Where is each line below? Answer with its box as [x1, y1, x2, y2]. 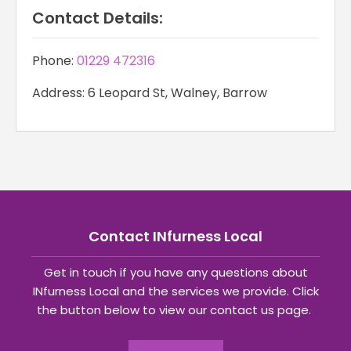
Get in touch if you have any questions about [43, 264, 308, 281]
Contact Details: [32, 7, 163, 30]
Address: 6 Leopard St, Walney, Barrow [32, 84, 267, 103]
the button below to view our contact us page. [37, 302, 314, 319]
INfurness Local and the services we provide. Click [32, 283, 319, 300]
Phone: [32, 52, 77, 71]
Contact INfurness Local [89, 226, 262, 247]
